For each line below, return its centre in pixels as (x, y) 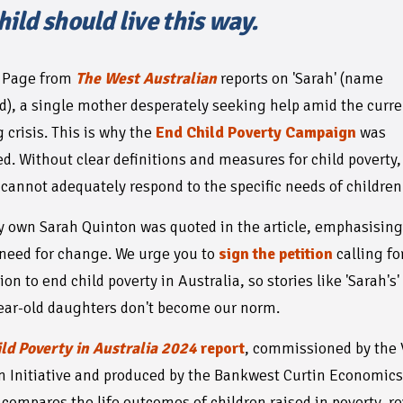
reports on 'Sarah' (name (302, 78)
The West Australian (147, 78)
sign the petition (274, 254)
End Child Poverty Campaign (256, 132)
